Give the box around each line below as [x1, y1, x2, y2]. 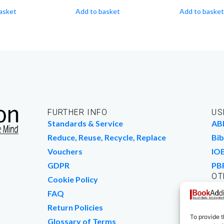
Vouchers [47, 146, 82, 156]
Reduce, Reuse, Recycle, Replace [47, 132, 166, 142]
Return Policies [47, 202, 103, 212]
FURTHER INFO [47, 107, 108, 117]
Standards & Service [47, 118, 123, 128]
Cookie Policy [47, 174, 98, 184]
